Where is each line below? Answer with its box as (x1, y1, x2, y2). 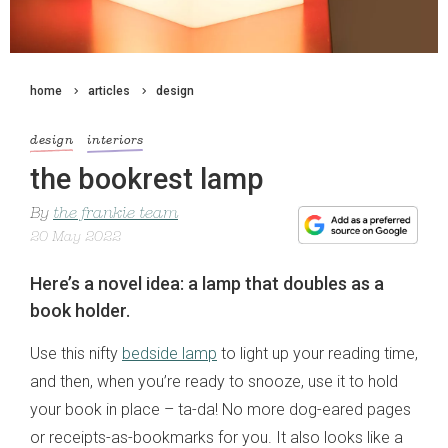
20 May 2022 (30, 229, 121, 245)
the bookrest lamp (30, 161, 264, 196)
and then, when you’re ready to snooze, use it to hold (30, 371, 398, 391)
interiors (87, 135, 144, 148)
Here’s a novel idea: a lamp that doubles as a (30, 272, 384, 294)
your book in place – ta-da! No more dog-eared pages (30, 399, 411, 419)
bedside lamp (122, 343, 217, 363)
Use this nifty (30, 343, 122, 363)
